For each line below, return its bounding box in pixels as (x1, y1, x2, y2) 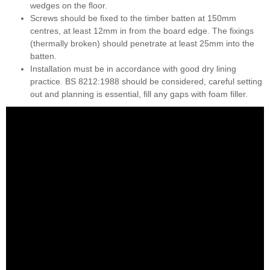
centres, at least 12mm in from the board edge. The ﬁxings (30, 25, 254, 36)
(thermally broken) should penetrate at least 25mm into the (30, 38, 254, 48)
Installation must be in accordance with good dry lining (30, 63, 236, 74)
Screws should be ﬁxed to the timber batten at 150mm (30, 13, 236, 23)
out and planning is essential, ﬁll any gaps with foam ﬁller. (30, 89, 248, 99)
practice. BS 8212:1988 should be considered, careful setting (30, 76, 262, 86)
